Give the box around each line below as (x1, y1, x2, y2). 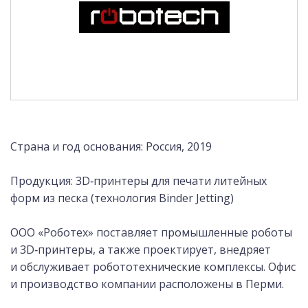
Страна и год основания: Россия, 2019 (10, 139, 212, 154)
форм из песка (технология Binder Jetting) (10, 190, 234, 206)
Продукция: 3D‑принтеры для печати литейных (10, 173, 267, 188)
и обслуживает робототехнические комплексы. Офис (10, 259, 296, 274)
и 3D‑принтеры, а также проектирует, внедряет (10, 242, 271, 257)
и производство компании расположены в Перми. (10, 276, 284, 291)
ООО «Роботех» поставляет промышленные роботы (10, 225, 292, 240)
